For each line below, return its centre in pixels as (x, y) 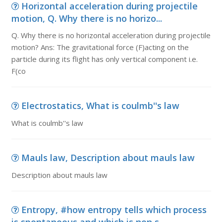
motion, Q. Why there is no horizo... (86, 18)
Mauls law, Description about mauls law (108, 158)
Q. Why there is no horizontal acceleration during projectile (111, 35)
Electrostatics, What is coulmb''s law (100, 106)
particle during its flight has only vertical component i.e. (104, 59)
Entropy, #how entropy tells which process (114, 210)
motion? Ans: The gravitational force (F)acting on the (100, 47)
